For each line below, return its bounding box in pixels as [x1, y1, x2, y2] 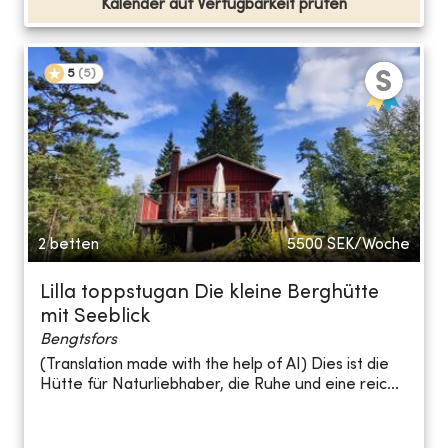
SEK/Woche [327, 236, 410, 253]
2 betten [38, 236, 99, 253]
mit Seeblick [40, 307, 150, 327]
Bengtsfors [40, 331, 117, 348]
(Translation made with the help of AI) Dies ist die [40, 357, 389, 374]
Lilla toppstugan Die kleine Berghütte [40, 283, 379, 303]
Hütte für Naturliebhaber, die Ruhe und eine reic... [40, 377, 399, 394]
